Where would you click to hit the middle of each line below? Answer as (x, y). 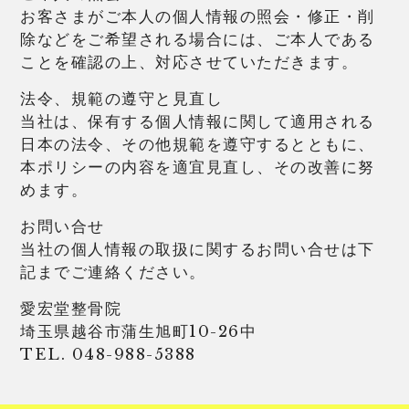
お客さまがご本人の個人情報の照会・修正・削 (198, 16)
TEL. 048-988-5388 (108, 354)
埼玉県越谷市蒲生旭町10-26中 (139, 331)
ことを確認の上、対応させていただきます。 (189, 62)
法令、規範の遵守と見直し (122, 99)
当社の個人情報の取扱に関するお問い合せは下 (198, 249)
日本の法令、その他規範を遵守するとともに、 (198, 144)
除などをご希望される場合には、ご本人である (198, 39)
